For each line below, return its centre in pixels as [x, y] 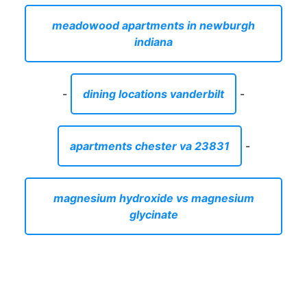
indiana [153, 41]
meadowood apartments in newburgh [153, 25]
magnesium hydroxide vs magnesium [153, 198]
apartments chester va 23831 [149, 146]
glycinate [153, 214]
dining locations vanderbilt [153, 94]
